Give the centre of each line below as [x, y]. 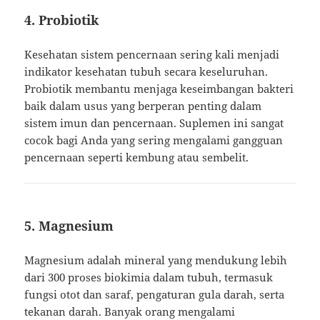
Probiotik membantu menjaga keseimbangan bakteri [159, 89]
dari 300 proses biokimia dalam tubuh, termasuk [149, 277]
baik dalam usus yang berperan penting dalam [143, 106]
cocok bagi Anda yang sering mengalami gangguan [154, 140]
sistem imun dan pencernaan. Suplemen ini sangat [154, 123]
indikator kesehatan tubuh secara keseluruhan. [146, 72]
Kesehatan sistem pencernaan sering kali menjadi [152, 55]
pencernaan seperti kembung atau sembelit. [137, 157]
